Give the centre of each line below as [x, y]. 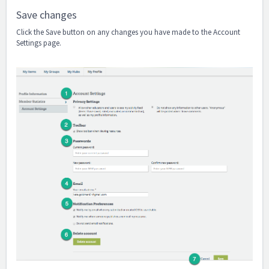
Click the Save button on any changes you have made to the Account [128, 32]
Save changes [47, 15]
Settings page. [39, 43]
